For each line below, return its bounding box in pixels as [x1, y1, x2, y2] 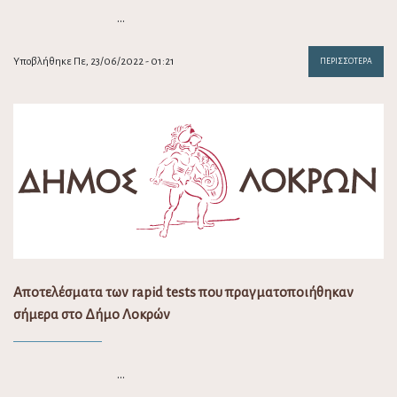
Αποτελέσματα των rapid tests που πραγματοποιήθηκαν [13, 284, 354, 300]
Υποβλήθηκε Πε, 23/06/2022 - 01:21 [13, 56, 175, 68]
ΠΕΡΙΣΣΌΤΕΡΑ [320, 57, 372, 66]
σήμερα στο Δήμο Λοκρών [13, 307, 170, 323]
